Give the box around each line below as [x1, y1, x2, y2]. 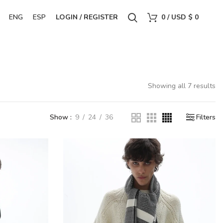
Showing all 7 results [148, 81, 216, 91]
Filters [196, 112, 216, 122]
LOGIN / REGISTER [56, 12, 118, 22]
